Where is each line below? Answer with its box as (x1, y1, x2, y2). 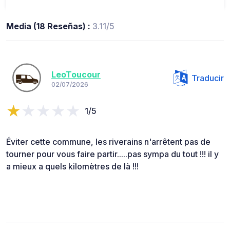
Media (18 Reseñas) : (6, 21, 92, 32)
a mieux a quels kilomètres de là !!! (6, 161, 139, 172)
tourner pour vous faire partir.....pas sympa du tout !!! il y (6, 149, 219, 160)
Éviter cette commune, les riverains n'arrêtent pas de (6, 137, 210, 147)
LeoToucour (51, 69, 101, 80)
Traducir (191, 73, 224, 84)
